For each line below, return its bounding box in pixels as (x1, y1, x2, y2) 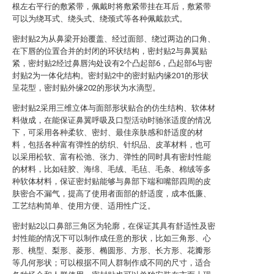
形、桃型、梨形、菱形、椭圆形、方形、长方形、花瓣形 (12, 246, 211, 255)
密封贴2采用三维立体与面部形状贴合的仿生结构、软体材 (12, 103, 215, 113)
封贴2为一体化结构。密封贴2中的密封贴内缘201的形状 (12, 71, 209, 80)
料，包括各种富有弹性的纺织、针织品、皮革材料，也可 (12, 140, 211, 149)
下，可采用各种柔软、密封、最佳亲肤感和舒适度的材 (12, 128, 203, 137)
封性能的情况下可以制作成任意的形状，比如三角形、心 (12, 234, 211, 243)
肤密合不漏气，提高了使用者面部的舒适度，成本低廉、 (12, 189, 211, 198)
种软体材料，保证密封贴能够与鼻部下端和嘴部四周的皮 (12, 177, 211, 186)
